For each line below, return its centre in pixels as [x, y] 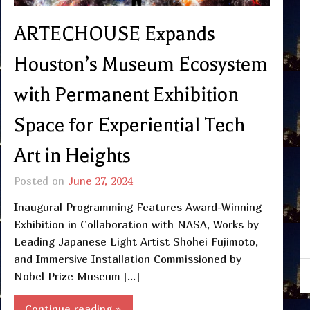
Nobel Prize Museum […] [76, 276]
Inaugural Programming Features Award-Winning [137, 207]
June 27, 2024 [100, 180]
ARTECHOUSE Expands [114, 34]
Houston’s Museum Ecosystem [140, 64]
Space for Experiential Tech [129, 125]
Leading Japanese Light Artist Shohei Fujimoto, [136, 241]
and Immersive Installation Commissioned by [127, 258]
